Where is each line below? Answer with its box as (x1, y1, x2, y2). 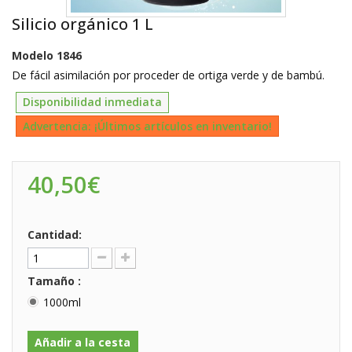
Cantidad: (27, 227, 82, 242)
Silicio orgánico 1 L (12, 13, 153, 35)
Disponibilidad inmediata (23, 94, 162, 109)
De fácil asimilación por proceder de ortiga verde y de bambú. (12, 68, 324, 82)
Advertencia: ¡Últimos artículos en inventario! (23, 119, 272, 134)
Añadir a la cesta (35, 335, 130, 350)
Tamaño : (27, 273, 84, 288)
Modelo (12, 48, 53, 63)
